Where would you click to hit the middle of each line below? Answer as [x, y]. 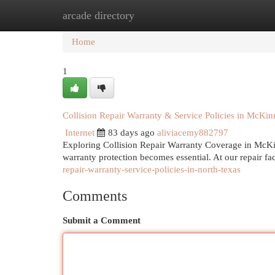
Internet [80, 133]
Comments [95, 196]
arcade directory [99, 15]
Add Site [225, 15]
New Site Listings [156, 15]
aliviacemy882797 [193, 133]
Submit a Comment [102, 220]
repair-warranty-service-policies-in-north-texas [152, 169]
